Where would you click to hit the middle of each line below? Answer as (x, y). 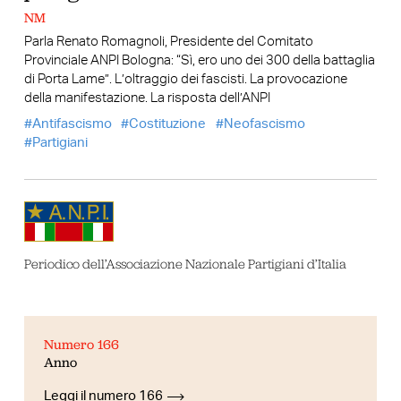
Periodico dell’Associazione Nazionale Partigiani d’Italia (185, 263)
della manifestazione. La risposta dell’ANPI (147, 98)
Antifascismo (72, 124)
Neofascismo (264, 124)
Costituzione (168, 124)
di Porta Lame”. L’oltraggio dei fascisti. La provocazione (185, 80)
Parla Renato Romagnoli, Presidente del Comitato (168, 42)
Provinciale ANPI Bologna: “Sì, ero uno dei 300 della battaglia (199, 61)
